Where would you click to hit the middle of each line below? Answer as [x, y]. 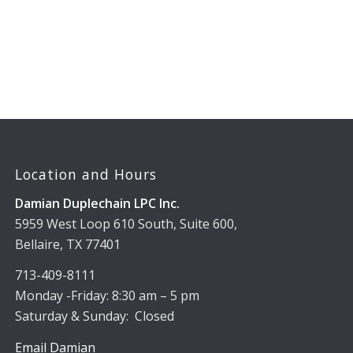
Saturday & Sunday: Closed [95, 316]
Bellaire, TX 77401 [68, 244]
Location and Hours [86, 175]
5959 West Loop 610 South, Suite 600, [126, 223]
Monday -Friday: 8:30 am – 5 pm [108, 296]
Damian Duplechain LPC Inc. [98, 203]
